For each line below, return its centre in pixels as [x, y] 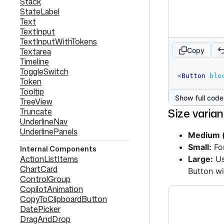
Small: [200, 147]
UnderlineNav [44, 121]
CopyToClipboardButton [63, 199]
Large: [200, 159]
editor [184, 80]
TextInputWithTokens [58, 41]
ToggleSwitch [44, 71]
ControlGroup [45, 179]
